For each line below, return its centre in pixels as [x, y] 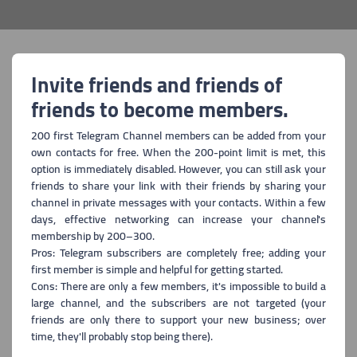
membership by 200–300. [93, 236]
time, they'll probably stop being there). [122, 336]
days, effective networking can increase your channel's [178, 219]
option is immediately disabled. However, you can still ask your [178, 169]
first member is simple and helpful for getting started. [157, 269]
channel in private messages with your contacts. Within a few [178, 202]
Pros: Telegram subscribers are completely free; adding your [178, 253]
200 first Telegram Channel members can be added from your [178, 135]
